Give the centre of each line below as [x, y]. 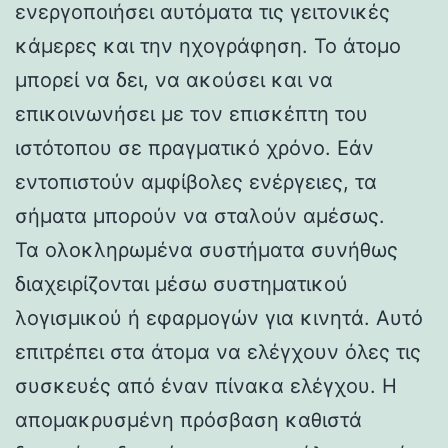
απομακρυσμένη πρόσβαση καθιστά [188, 419]
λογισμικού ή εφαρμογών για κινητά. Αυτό [219, 317]
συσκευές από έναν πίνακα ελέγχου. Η [206, 385]
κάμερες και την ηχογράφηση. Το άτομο [208, 45]
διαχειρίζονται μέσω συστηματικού [181, 283]
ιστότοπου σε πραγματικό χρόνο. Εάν [194, 147]
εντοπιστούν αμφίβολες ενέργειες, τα [196, 181]
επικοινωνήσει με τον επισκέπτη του [191, 113]
